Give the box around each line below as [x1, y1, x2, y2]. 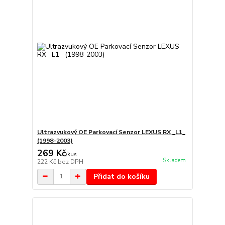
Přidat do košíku [93, 171, 150, 181]
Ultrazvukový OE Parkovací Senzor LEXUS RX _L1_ [37, 128, 185, 136]
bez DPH [57, 157, 83, 166]
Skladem [162, 157, 186, 165]
